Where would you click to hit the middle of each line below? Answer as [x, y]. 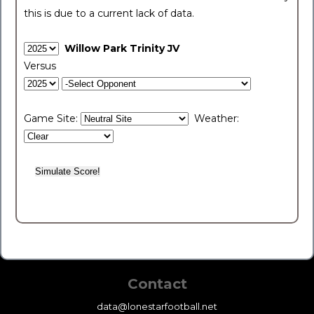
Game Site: [52, 118]
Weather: [214, 118]
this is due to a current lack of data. [109, 13]
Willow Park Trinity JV [122, 48]
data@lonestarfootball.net [157, 306]
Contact [157, 284]
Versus [40, 66]
